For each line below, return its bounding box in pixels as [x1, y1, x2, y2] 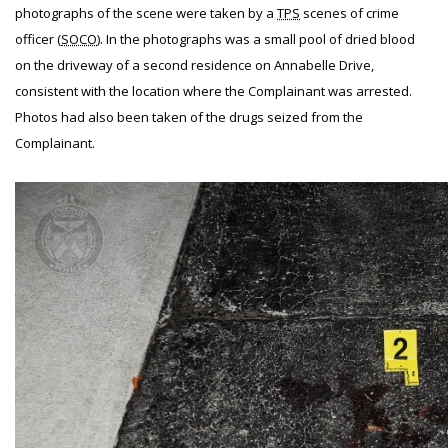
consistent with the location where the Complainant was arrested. [15, 82, 412, 100]
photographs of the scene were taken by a [15, 4, 277, 22]
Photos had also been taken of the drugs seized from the [15, 108, 363, 126]
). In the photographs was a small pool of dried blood [97, 30, 415, 48]
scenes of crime [300, 4, 399, 22]
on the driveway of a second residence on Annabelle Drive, [15, 56, 374, 74]
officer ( [15, 30, 61, 48]
